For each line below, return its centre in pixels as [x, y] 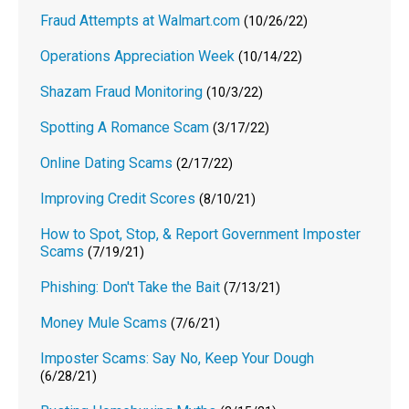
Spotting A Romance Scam [125, 127]
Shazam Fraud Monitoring [122, 91]
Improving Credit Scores [118, 198]
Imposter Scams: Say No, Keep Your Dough [178, 358]
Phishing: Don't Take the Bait [131, 287]
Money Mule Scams [104, 322]
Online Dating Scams [107, 163]
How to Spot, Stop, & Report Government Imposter [201, 234]
